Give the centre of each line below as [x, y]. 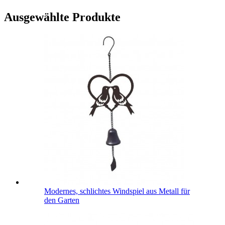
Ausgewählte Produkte [62, 17]
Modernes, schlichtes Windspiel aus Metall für [117, 191]
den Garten [62, 200]
